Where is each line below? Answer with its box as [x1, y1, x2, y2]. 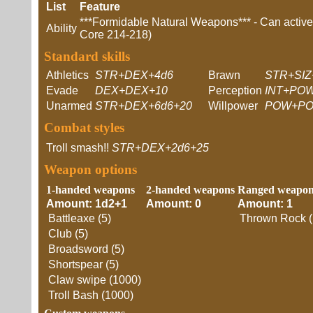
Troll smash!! [46, 142, 109, 154]
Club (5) [48, 228, 88, 240]
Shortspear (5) [48, 259, 119, 270]
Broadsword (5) [48, 243, 124, 255]
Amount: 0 [146, 198, 201, 210]
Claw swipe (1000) [48, 274, 141, 286]
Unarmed [46, 100, 92, 112]
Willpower [208, 100, 258, 112]
